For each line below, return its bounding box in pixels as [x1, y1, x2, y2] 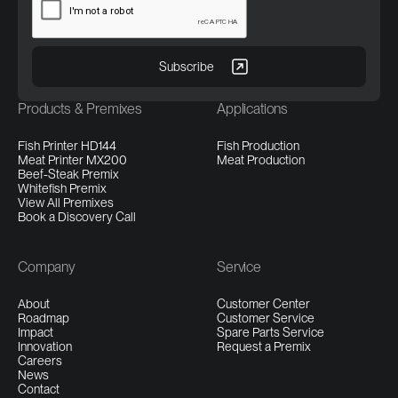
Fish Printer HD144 [18, 139, 116, 154]
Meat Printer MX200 [18, 153, 127, 168]
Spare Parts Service [217, 325, 324, 340]
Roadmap [18, 311, 69, 326]
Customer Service [217, 311, 314, 326]
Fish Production [217, 139, 299, 154]
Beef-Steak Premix [18, 167, 119, 182]
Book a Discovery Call [18, 210, 136, 225]
